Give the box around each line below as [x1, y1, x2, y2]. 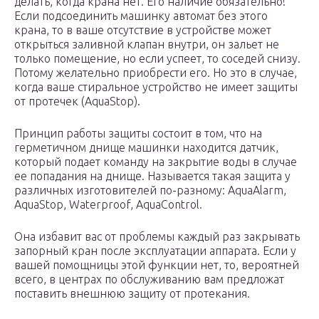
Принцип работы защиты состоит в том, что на [14, 127, 262, 140]
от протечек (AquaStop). [14, 95, 140, 108]
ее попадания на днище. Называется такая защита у [14, 169, 291, 183]
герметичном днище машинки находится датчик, [14, 141, 278, 155]
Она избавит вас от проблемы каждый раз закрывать [14, 230, 300, 244]
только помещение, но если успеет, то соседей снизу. [14, 52, 300, 66]
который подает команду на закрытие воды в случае [14, 155, 297, 169]
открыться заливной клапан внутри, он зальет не [14, 38, 279, 51]
